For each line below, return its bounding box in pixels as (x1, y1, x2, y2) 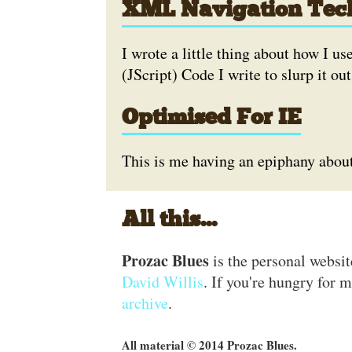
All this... (121, 210, 217, 232)
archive (121, 292, 168, 313)
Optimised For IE (121, 108, 301, 130)
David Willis (121, 271, 203, 292)
